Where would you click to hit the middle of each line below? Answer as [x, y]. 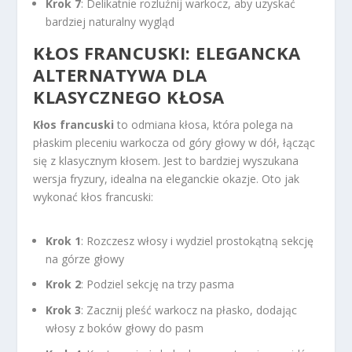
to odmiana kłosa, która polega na [204, 125]
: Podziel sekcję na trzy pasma [158, 284]
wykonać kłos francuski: [93, 197]
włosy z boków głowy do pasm [125, 328]
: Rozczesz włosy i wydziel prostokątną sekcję [198, 240]
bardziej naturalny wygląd [110, 22]
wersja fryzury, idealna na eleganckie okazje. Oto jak [167, 179]
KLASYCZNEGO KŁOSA [129, 97]
